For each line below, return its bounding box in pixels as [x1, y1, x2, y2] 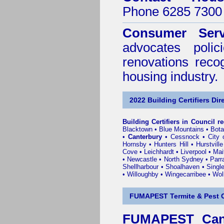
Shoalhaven [165, 163, 200, 170]
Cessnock [170, 133, 199, 140]
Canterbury [128, 133, 162, 140]
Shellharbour [122, 163, 158, 170]
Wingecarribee [165, 170, 206, 178]
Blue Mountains [159, 125, 204, 133]
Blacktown [122, 125, 152, 133]
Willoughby [127, 170, 158, 178]
